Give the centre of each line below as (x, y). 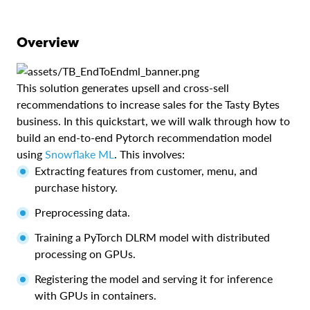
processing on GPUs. (85, 253)
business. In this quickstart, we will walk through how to (153, 120)
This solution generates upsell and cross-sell (123, 87)
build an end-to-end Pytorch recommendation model (144, 137)
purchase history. (76, 187)
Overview (53, 41)
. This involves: (149, 154)
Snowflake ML (80, 154)
